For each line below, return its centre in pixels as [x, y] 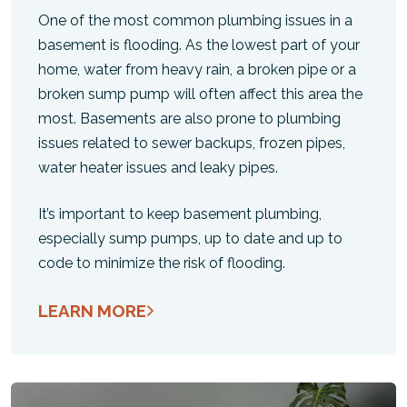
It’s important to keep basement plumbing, [180, 214]
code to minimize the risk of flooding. [162, 263]
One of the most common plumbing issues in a [195, 20]
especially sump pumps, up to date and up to [190, 238]
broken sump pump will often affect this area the [200, 94]
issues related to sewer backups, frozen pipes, [192, 143]
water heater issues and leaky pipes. [158, 168]
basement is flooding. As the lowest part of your [199, 45]
